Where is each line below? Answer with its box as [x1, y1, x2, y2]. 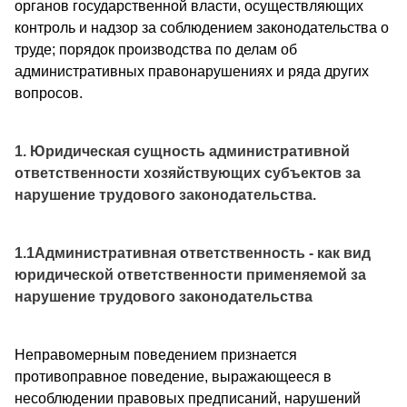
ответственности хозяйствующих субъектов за [15, 164, 361, 181]
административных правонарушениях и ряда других [15, 63, 369, 79]
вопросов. [15, 84, 83, 101]
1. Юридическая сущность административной [15, 143, 350, 159]
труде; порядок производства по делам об [15, 41, 297, 57]
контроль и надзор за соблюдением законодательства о [15, 19, 389, 35]
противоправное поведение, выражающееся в [15, 368, 332, 384]
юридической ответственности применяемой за [15, 266, 366, 283]
